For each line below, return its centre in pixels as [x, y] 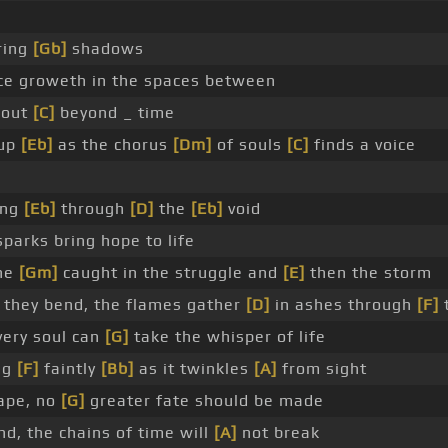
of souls [249, 145]
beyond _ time [114, 113]
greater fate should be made [204, 401]
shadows [105, 49]
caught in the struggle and [170, 273]
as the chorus [112, 145]
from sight [321, 369]
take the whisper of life [227, 337]
